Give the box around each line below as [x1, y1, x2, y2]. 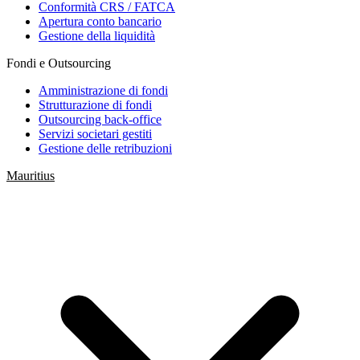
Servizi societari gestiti [39, 127, 152, 141]
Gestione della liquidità [39, 29, 155, 43]
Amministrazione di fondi [39, 84, 168, 97]
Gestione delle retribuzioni [39, 141, 172, 155]
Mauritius [6, 169, 55, 182]
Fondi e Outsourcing [6, 56, 111, 70]
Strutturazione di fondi [39, 98, 152, 112]
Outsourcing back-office [39, 112, 162, 126]
